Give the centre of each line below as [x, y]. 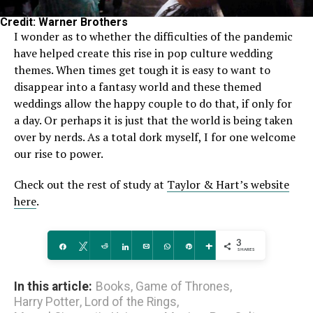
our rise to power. [59, 154]
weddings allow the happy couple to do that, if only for [153, 104]
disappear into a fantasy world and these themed [138, 87]
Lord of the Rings [131, 302]
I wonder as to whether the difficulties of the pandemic [153, 37]
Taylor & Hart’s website [228, 185]
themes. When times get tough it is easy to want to [142, 70]
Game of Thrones [183, 287]
